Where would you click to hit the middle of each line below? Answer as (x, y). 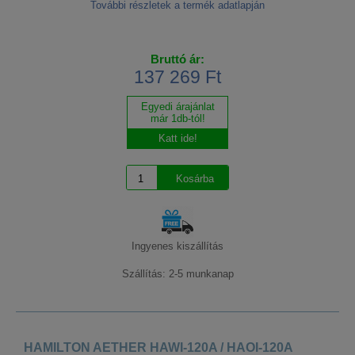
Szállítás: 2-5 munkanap (177, 274)
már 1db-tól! (177, 119)
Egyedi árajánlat (177, 107)
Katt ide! (177, 139)
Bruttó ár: (177, 59)
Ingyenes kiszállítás (177, 246)
